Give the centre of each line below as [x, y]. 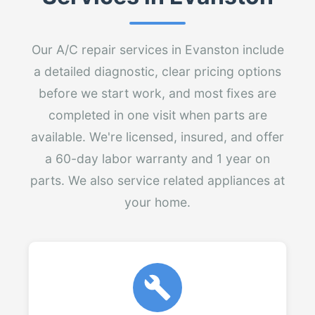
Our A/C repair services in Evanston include [157, 50]
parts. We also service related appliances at [157, 180]
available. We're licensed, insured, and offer [157, 137]
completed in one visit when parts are [157, 115]
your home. [157, 202]
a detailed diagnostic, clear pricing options [157, 71]
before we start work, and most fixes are [157, 93]
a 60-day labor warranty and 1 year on [157, 159]
